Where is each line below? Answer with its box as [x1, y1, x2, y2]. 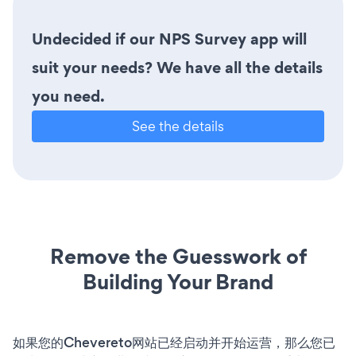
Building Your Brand [83, 266, 273, 296]
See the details [132, 116, 224, 135]
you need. [32, 84, 105, 107]
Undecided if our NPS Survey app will [32, 27, 307, 50]
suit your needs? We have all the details [32, 56, 323, 79]
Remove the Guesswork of [49, 241, 307, 271]
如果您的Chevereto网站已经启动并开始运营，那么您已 [13, 332, 335, 352]
